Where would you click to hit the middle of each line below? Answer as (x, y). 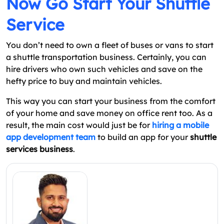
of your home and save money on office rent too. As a (109, 113)
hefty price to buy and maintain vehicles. (84, 81)
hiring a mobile (180, 125)
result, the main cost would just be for (79, 125)
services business (39, 149)
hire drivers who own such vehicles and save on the (104, 69)
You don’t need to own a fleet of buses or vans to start (110, 45)
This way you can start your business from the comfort (111, 101)
